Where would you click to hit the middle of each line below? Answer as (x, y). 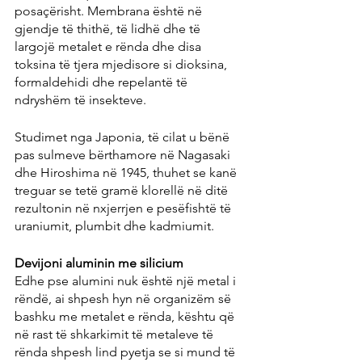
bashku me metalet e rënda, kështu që (126, 317)
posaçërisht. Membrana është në (110, 11)
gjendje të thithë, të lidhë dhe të (109, 29)
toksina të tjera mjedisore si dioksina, (122, 65)
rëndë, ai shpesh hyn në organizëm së (124, 299)
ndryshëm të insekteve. (80, 100)
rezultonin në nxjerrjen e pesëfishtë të (124, 208)
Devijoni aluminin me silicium (99, 263)
